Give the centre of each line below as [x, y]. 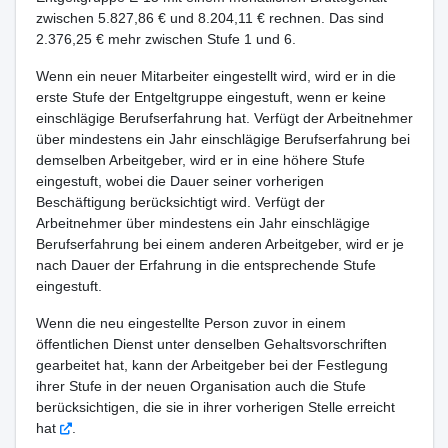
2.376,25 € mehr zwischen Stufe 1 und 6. [165, 39]
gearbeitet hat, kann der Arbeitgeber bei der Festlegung [211, 365]
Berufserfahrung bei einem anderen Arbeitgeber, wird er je [219, 244]
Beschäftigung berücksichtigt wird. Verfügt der [180, 202]
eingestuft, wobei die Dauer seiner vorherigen [179, 181]
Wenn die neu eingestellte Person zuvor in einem [190, 323]
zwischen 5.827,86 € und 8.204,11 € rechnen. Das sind [209, 18]
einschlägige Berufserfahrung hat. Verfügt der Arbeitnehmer [224, 118]
